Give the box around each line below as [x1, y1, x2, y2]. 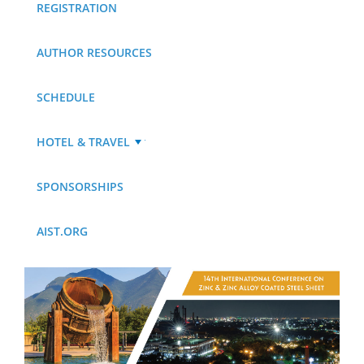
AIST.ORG [37, 223, 88, 239]
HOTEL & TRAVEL [37, 133, 130, 149]
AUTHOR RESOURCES [37, 44, 152, 60]
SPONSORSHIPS [37, 178, 123, 194]
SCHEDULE [37, 89, 95, 105]
